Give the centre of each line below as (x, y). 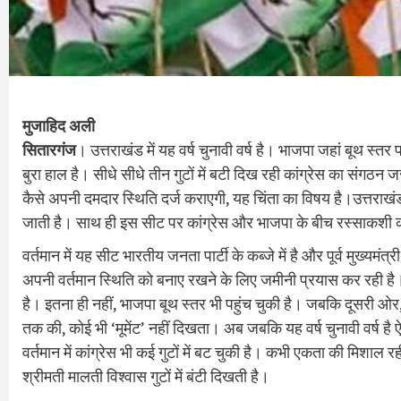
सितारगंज (49, 150)
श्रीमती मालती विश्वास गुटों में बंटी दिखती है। (146, 377)
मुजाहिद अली (59, 126)
